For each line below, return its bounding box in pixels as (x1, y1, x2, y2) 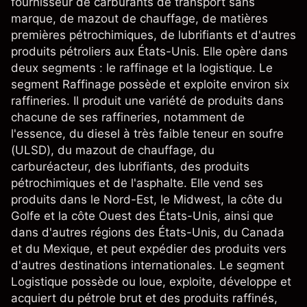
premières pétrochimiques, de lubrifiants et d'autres (11, 28, 296, 42)
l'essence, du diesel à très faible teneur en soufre (11, 127, 284, 140)
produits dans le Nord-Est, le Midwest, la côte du (11, 193, 282, 206)
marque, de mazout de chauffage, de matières (11, 12, 268, 25)
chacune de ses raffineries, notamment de (11, 110, 245, 124)
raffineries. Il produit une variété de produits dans (11, 94, 284, 108)
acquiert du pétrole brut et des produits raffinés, (11, 291, 278, 305)
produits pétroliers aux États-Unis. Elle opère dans (11, 45, 288, 58)
